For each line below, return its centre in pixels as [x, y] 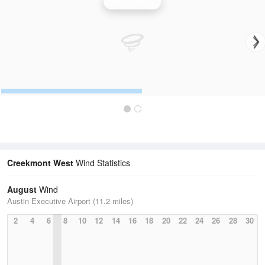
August [22, 190]
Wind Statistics [102, 163]
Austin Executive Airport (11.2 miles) [70, 201]
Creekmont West [40, 163]
